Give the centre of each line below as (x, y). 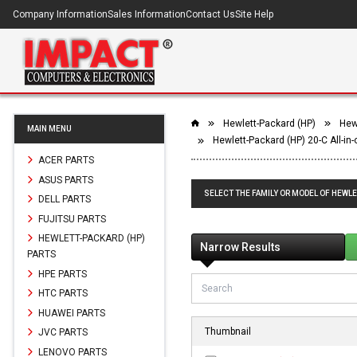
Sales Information (147, 14)
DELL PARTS (63, 199)
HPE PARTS (61, 274)
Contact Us (210, 14)
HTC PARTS (62, 293)
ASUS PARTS (65, 180)
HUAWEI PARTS (71, 313)
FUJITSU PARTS (71, 219)
